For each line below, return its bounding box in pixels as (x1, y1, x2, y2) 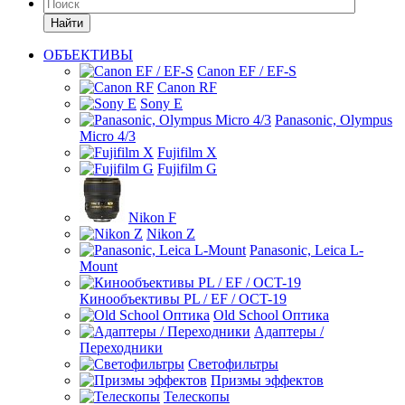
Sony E (140, 96, 183, 111)
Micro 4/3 (80, 128, 136, 144)
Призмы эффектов (211, 372, 324, 388)
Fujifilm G (157, 161, 217, 176)
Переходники (80, 340, 163, 355)
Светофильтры (188, 356, 278, 372)
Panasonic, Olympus (275, 112, 392, 127)
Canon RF (157, 80, 217, 95)
